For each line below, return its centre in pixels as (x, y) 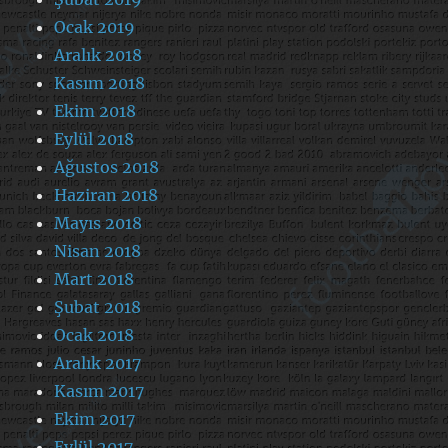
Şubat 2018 (98, 307)
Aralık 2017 (98, 363)
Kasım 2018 (100, 83)
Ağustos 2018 (107, 167)
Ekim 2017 (95, 419)
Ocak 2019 (95, 27)
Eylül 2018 (94, 139)
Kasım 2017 (99, 391)
